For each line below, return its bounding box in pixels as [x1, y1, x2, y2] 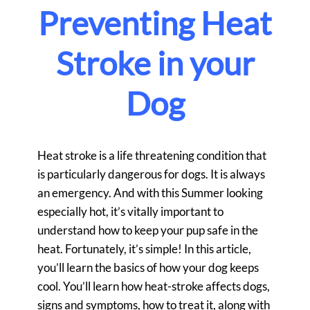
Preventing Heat [38, 3, 272, 43]
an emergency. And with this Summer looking [37, 185, 263, 201]
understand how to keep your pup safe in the [37, 223, 258, 238]
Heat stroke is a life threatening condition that [37, 148, 266, 163]
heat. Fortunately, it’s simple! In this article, [37, 241, 251, 257]
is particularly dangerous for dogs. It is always [37, 167, 265, 182]
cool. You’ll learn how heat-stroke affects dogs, [37, 279, 270, 294]
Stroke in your [55, 44, 255, 83]
